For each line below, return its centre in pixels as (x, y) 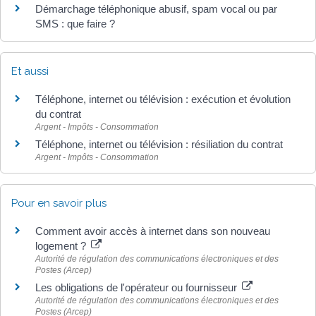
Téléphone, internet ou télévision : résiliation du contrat (159, 144)
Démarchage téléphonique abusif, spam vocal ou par (156, 8)
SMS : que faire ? (75, 23)
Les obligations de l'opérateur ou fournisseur (138, 287)
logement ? (62, 246)
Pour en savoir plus (59, 203)
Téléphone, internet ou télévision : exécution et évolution (163, 99)
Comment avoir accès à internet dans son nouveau (153, 231)
